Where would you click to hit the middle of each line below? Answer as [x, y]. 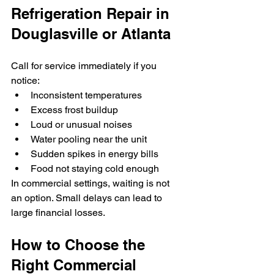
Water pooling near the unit [89, 139]
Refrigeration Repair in [92, 13]
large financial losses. [58, 213]
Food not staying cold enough [95, 168]
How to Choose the [80, 245]
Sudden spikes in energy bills [94, 154]
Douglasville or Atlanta [91, 34]
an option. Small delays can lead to [88, 198]
